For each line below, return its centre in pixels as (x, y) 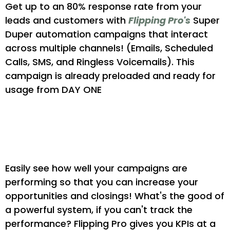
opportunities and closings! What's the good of (115, 196)
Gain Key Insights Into (81, 133)
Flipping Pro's (159, 20)
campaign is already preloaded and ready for (110, 75)
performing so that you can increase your (102, 182)
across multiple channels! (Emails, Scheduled (109, 48)
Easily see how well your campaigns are (96, 168)
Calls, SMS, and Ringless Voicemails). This (100, 62)
